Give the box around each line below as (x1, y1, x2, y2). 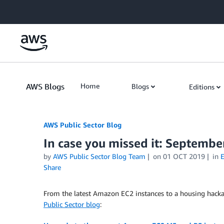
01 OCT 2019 (162, 152, 205, 160)
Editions (189, 82, 214, 91)
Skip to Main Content (4, 5, 71, 14)
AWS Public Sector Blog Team (53, 152, 145, 160)
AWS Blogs (26, 81, 64, 91)
